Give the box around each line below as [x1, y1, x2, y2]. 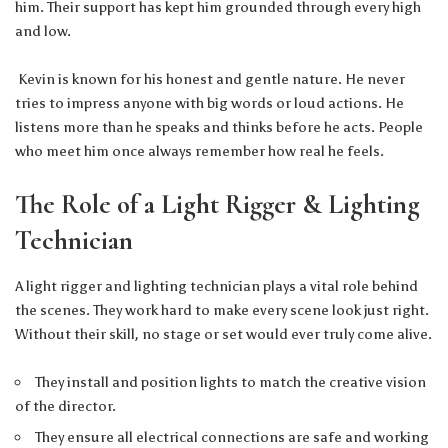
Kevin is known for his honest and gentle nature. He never [15, 70, 405, 89]
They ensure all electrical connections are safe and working [35, 427, 430, 446]
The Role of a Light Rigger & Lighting [15, 188, 420, 222]
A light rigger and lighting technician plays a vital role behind [15, 276, 418, 295]
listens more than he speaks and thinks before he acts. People [15, 118, 423, 137]
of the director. [15, 396, 116, 415]
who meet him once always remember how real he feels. [15, 142, 384, 161]
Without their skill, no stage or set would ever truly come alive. [15, 324, 432, 343]
